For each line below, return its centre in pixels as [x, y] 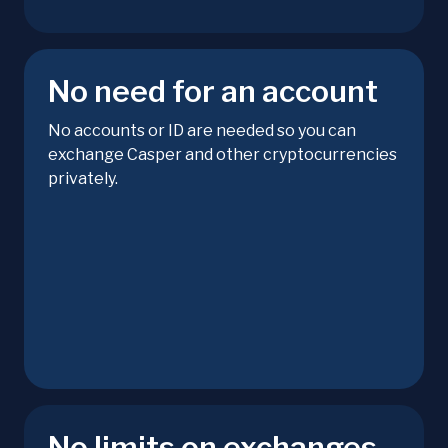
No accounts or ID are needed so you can [202, 131]
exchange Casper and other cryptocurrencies [222, 155]
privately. [83, 179]
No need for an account [213, 91]
